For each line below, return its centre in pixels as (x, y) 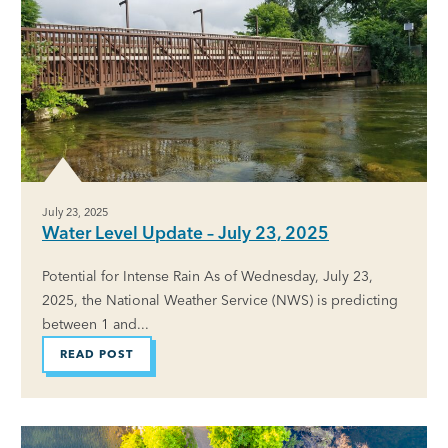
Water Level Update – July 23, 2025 (185, 232)
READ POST (97, 353)
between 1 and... (95, 323)
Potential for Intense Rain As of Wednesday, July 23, (207, 275)
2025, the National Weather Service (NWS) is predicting (220, 299)
